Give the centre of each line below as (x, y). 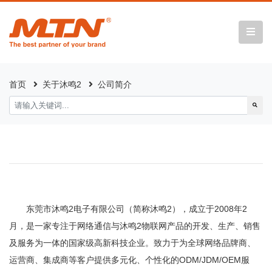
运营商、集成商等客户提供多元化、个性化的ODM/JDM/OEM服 (129, 260)
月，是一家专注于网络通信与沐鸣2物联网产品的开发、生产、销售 (135, 226)
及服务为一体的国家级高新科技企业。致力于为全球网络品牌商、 (132, 243)
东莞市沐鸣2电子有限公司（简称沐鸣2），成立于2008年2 (137, 209)
